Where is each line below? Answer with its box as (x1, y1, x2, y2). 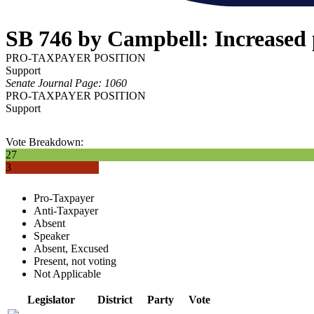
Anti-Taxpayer (34, 205, 98, 217)
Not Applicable (34, 268, 101, 280)
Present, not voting (34, 255, 116, 268)
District (97, 294, 132, 306)
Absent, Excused (34, 243, 109, 255)
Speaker (34, 230, 69, 243)
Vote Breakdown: (6, 136, 83, 149)
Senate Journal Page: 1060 (6, 77, 127, 90)
